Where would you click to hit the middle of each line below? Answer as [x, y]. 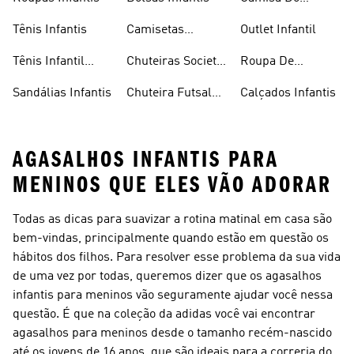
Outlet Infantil [278, 30]
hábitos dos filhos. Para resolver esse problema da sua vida [177, 258]
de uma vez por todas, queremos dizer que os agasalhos [167, 277]
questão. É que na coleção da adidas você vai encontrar [164, 314]
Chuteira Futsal [169, 93]
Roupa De [267, 62]
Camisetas [155, 30]
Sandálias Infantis [62, 93]
